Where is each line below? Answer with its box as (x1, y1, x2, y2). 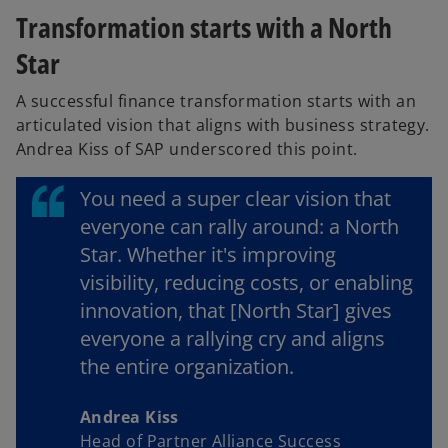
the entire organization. (80, 352, 294, 380)
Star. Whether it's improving (80, 240, 336, 268)
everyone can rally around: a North (80, 212, 399, 240)
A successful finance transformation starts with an (16, 89, 417, 112)
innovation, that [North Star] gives (80, 296, 392, 324)
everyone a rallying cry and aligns (80, 324, 385, 352)
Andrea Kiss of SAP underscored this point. (16, 137, 358, 160)
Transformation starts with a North (16, 7, 392, 46)
